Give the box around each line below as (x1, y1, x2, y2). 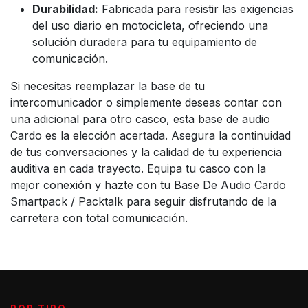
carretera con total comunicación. (10, 210, 188, 225)
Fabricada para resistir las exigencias (98, 1, 294, 16)
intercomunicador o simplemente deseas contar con (10, 95, 282, 109)
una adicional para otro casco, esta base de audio (10, 111, 270, 126)
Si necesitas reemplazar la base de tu (10, 78, 205, 93)
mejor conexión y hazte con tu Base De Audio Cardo (10, 177, 286, 192)
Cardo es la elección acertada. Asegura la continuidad (10, 128, 291, 142)
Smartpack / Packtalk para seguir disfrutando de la (10, 194, 276, 208)
